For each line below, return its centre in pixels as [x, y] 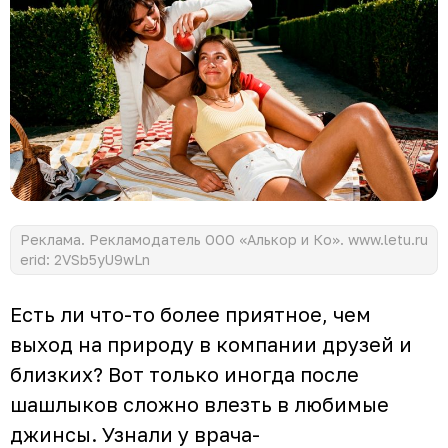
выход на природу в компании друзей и [211, 343]
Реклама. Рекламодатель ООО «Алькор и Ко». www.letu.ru [224, 239]
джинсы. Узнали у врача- [135, 433]
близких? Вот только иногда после [184, 373]
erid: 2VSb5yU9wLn [85, 259]
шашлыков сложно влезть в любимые [199, 403]
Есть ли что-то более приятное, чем [190, 313]
